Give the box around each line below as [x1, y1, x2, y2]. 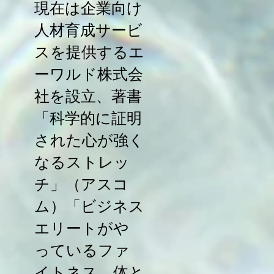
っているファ [34, 242, 130, 259]
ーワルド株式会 [34, 66, 143, 83]
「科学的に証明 [34, 110, 142, 127]
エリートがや [34, 220, 129, 237]
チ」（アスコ [34, 176, 128, 193]
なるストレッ [34, 154, 130, 171]
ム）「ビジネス [34, 198, 144, 215]
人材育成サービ [34, 22, 143, 39]
